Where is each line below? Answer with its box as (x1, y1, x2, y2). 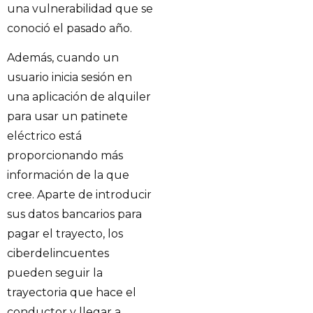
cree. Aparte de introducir (7, 187, 152, 201)
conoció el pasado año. (7, 21, 132, 35)
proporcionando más (7, 148, 123, 162)
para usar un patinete (7, 109, 128, 123)
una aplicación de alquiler (7, 89, 151, 103)
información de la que (7, 168, 129, 182)
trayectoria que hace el (7, 285, 136, 299)
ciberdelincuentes (7, 246, 109, 260)
